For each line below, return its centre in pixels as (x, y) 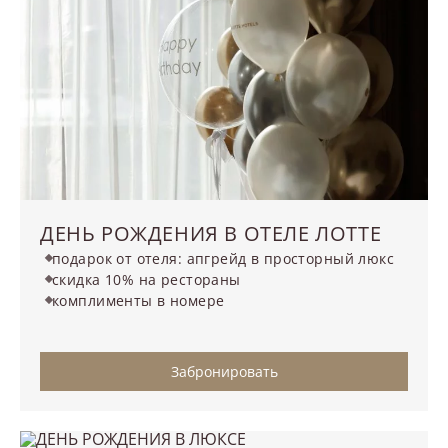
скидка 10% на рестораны (146, 279)
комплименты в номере (138, 300)
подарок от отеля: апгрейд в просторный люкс (223, 258)
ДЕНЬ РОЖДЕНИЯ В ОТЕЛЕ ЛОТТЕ (211, 233)
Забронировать (224, 371)
